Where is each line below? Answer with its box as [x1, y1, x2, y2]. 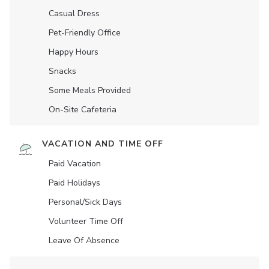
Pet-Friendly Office [49, 27, 121, 39]
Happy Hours [49, 46, 98, 58]
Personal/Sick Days [49, 196, 122, 208]
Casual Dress [49, 8, 100, 20]
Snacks [49, 65, 76, 77]
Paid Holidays [49, 177, 100, 189]
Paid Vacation [49, 158, 101, 170]
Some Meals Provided [49, 85, 131, 97]
